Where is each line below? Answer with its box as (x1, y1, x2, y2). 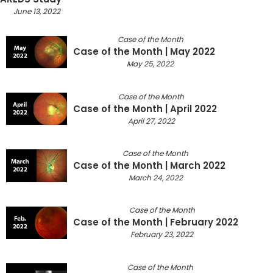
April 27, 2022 (127, 115, 175, 126)
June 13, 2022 (13, 5, 60, 16)
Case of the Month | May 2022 (73, 45, 215, 58)
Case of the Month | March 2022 (73, 159, 225, 172)
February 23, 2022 (130, 229, 193, 240)
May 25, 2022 (127, 58, 174, 69)
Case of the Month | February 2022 (73, 216, 238, 229)
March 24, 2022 (128, 172, 183, 183)
